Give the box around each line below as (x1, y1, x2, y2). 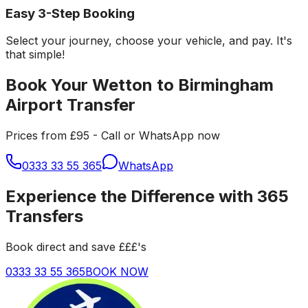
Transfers (5, 206, 83, 227)
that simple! (5, 47, 65, 62)
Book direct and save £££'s (5, 240, 146, 254)
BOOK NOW (85, 265, 148, 278)
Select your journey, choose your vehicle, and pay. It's (5, 34, 292, 48)
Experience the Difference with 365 (5, 186, 289, 207)
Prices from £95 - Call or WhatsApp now (5, 129, 220, 143)
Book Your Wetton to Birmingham (5, 75, 274, 96)
